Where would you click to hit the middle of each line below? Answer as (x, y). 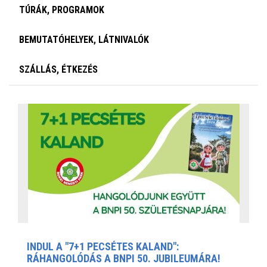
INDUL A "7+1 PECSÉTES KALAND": (103, 246)
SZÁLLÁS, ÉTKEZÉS (58, 69)
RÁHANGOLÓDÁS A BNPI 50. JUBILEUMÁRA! (124, 258)
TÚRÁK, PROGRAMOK (62, 10)
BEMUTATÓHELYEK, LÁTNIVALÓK (84, 39)
